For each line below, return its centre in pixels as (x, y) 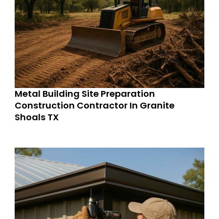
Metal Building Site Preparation (85, 93)
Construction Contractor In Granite (95, 105)
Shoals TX (37, 117)
